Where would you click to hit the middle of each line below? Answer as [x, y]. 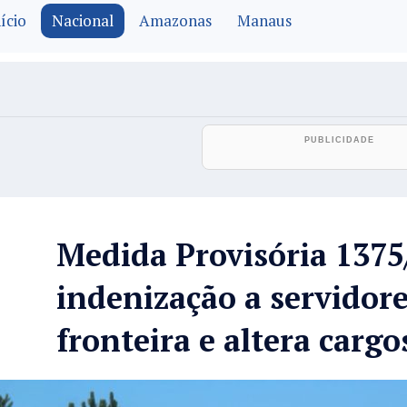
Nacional [83, 21]
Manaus [264, 21]
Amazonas [175, 21]
